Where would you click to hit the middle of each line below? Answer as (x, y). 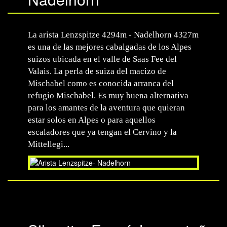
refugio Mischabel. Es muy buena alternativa (108, 96)
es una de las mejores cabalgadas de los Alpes (110, 47)
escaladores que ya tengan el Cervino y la (102, 132)
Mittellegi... (49, 144)
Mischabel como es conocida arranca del (101, 83)
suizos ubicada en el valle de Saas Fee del (102, 59)
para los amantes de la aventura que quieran (106, 108)
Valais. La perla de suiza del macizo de (97, 71)
